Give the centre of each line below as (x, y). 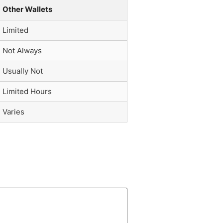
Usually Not (23, 71)
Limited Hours (27, 91)
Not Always (22, 50)
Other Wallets (27, 9)
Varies (13, 111)
